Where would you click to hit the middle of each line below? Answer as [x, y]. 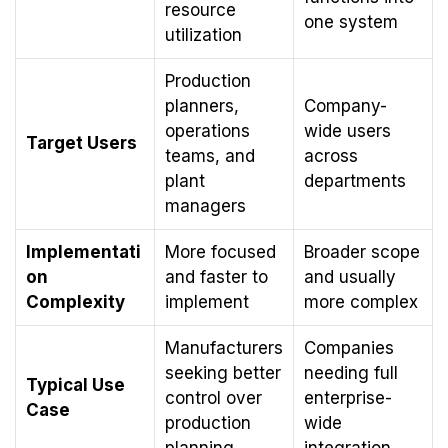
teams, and [210, 156]
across [331, 156]
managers [205, 206]
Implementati [83, 252]
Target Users [81, 143]
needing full [351, 373]
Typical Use [75, 385]
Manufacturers [224, 348]
